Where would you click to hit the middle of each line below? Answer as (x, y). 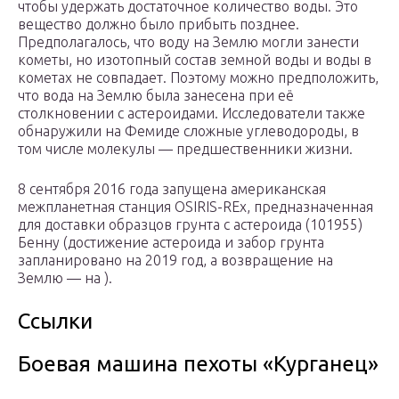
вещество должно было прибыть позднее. (159, 24)
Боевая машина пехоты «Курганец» (198, 364)
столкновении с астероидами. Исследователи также (191, 114)
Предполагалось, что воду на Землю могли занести (188, 42)
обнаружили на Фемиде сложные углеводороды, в (188, 131)
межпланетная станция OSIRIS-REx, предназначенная (195, 207)
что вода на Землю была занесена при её (156, 96)
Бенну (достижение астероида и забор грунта (171, 243)
